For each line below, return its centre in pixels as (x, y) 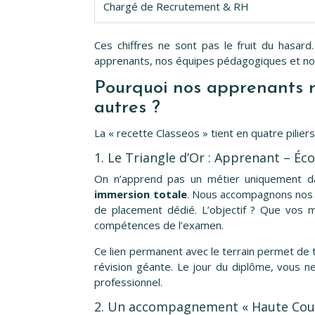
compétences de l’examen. (159, 225)
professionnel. (129, 282)
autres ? (128, 108)
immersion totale (141, 194)
